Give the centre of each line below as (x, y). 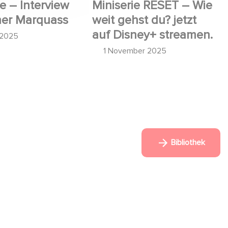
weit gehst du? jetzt (144, 20)
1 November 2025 (135, 51)
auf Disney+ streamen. (152, 35)
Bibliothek (187, 142)
